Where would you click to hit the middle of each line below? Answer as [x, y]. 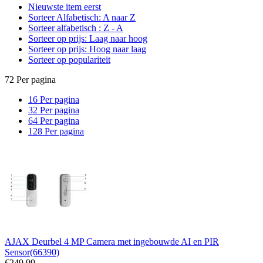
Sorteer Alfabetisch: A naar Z [82, 17]
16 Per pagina [54, 99]
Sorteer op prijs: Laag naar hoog [88, 38]
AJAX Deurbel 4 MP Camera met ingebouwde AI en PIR [112, 241]
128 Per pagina [56, 131]
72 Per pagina [30, 79]
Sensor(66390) [32, 252]
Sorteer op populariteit [69, 59]
